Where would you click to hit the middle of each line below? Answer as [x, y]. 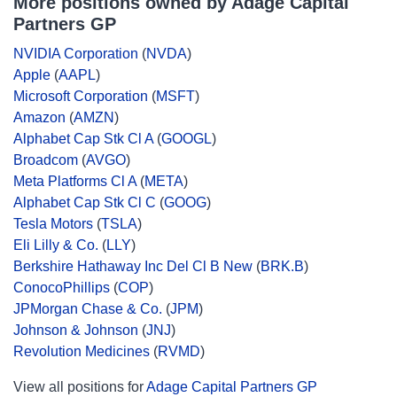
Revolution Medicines [82, 351]
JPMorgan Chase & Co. [88, 309]
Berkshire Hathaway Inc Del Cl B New [133, 266]
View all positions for [80, 387]
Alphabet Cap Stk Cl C [85, 202]
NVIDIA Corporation [76, 54]
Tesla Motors [53, 224]
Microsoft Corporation [81, 96]
